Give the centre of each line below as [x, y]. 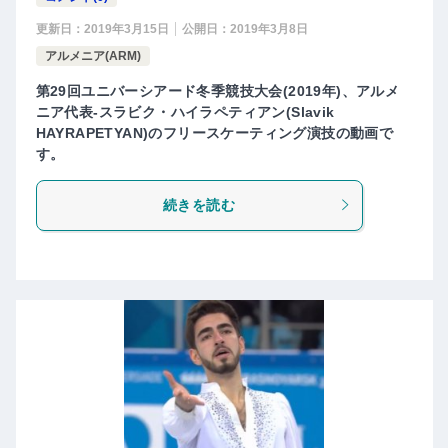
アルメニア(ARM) [92, 55]
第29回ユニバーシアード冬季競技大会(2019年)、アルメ [217, 90]
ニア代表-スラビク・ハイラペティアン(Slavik [185, 111]
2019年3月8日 [268, 28]
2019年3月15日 [126, 28]
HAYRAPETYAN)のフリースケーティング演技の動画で [214, 132]
